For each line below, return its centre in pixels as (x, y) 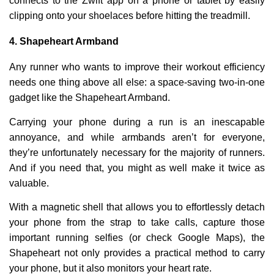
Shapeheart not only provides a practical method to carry (137, 253)
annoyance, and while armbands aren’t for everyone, (137, 137)
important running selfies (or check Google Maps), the (137, 237)
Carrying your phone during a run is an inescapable (137, 122)
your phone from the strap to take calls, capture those (137, 222)
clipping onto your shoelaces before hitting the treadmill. (130, 15)
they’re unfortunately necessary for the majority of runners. (137, 152)
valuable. (29, 183)
